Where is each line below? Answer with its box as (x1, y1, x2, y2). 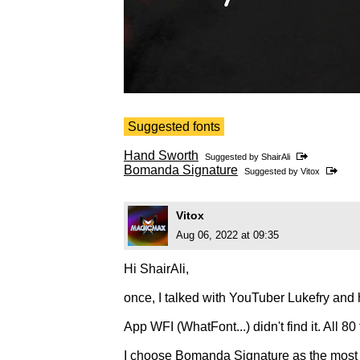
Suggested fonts (128, 120, 220, 134)
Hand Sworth (124, 149, 198, 163)
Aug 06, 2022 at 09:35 (176, 229, 279, 242)
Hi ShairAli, (124, 262, 189, 276)
